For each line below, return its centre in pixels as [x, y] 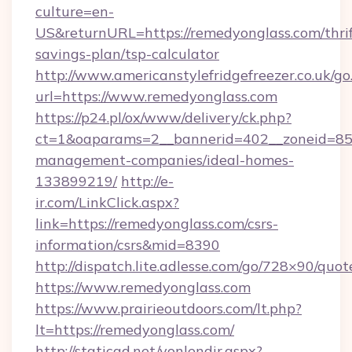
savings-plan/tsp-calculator [127, 54]
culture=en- [75, 11]
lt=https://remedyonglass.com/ [135, 330]
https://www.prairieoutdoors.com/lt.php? [169, 308]
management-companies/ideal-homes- [165, 160]
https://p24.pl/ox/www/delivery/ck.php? [163, 117]
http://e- [147, 181]
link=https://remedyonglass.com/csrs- [157, 224]
